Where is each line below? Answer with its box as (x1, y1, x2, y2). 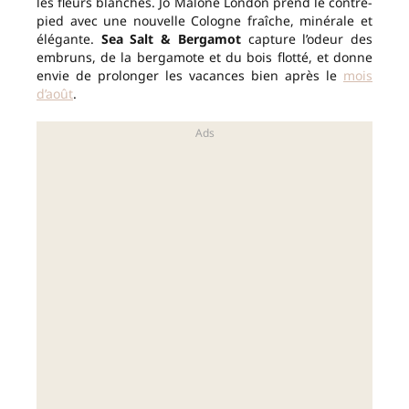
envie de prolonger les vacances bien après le (37, 67, 343, 85)
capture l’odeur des (240, 30, 373, 48)
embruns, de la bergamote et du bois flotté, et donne (37, 48, 372, 67)
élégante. (37, 30, 101, 48)
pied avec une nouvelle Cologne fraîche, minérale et (37, 12, 372, 30)
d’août (37, 85, 73, 103)
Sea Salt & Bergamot (100, 30, 241, 48)
